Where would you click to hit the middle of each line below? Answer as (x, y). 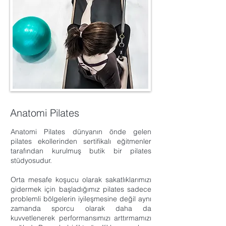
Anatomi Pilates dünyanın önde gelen (81, 132)
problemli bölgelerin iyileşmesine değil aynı (81, 199)
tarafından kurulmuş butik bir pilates (81, 151)
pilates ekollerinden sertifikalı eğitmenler (81, 141)
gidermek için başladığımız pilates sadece (81, 189)
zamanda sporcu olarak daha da (81, 208)
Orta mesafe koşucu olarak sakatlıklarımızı (81, 180)
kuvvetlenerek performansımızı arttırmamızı (81, 218)
